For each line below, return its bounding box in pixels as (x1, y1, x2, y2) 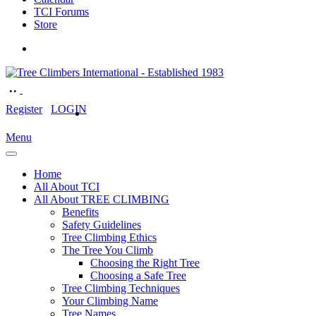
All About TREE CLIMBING (34, 193, 169, 205)
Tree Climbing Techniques (62, 282, 180, 294)
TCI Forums (34, 6, 89, 18)
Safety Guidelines (62, 219, 141, 231)
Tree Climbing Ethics (62, 231, 157, 243)
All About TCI (34, 181, 99, 193)
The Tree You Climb (62, 244, 153, 256)
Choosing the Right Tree (90, 257, 200, 269)
